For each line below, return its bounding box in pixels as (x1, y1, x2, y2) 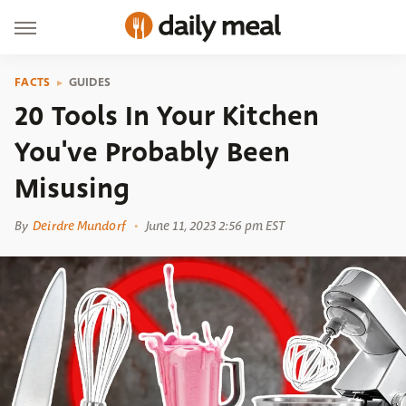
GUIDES (68, 73, 111, 91)
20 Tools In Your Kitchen (14, 96, 319, 136)
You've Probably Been (14, 132, 290, 172)
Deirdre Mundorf (33, 217, 125, 234)
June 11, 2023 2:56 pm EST (145, 217, 285, 234)
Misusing (14, 169, 130, 208)
